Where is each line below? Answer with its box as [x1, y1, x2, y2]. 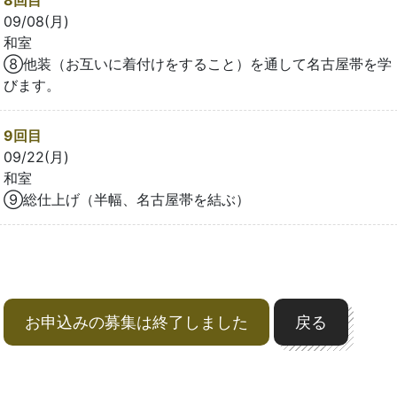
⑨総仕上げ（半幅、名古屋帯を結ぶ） [4, 191, 250, 209]
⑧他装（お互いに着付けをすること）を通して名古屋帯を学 [4, 55, 392, 74]
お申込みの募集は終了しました [25, 313, 248, 332]
